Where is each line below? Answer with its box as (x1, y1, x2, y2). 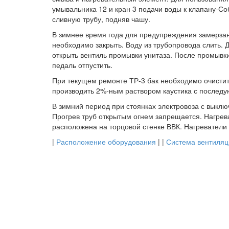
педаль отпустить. (52, 60, 112, 70)
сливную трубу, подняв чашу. (52, 14, 150, 24)
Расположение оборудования (56, 136, 156, 147)
